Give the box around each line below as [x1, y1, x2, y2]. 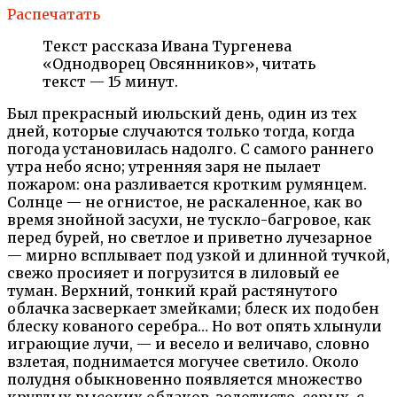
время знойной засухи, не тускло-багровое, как [7, 210, 371, 229]
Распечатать [7, 4, 100, 23]
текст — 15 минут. [43, 72, 178, 90]
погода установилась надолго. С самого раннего [7, 139, 374, 158]
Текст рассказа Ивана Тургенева [43, 36, 292, 55]
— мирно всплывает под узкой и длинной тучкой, [7, 245, 390, 264]
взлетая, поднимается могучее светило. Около [7, 352, 359, 370]
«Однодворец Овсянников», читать [43, 54, 315, 73]
